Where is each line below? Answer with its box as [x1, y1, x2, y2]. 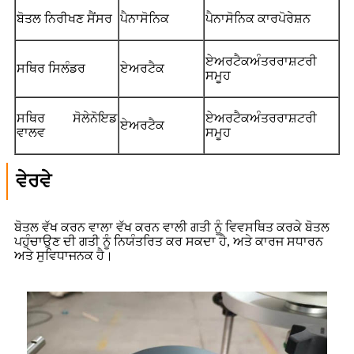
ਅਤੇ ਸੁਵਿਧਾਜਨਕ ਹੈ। [14, 249, 113, 263]
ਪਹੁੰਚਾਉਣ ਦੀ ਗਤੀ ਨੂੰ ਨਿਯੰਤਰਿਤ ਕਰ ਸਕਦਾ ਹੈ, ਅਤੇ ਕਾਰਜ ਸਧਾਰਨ [14, 235, 323, 249]
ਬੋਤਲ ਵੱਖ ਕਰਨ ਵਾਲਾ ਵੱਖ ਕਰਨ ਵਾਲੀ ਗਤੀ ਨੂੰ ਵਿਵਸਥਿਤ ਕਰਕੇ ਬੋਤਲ [14, 220, 330, 235]
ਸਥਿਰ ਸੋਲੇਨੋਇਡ [17, 111, 117, 126]
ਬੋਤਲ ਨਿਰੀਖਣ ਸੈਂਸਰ [17, 12, 112, 26]
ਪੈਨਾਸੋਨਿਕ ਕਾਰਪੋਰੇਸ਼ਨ [205, 12, 311, 26]
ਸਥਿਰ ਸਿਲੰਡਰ [17, 62, 85, 76]
